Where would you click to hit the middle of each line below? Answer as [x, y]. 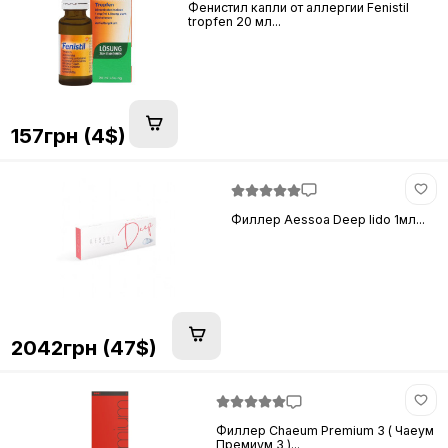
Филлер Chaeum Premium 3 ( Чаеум [325, 431]
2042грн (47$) [83, 347]
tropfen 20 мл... [235, 22]
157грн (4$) [68, 136]
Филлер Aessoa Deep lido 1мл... [328, 219]
